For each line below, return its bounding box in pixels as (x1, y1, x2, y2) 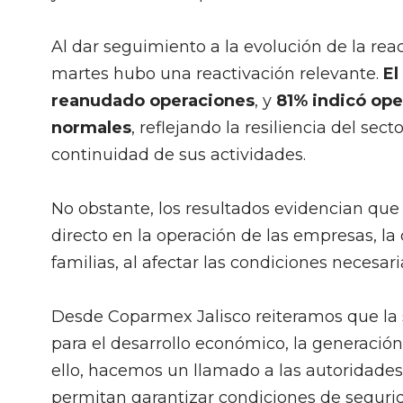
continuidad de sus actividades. (51, 145, 306, 165)
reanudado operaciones (51, 91, 255, 111)
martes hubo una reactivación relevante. (51, 64, 383, 84)
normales (51, 118, 131, 138)
